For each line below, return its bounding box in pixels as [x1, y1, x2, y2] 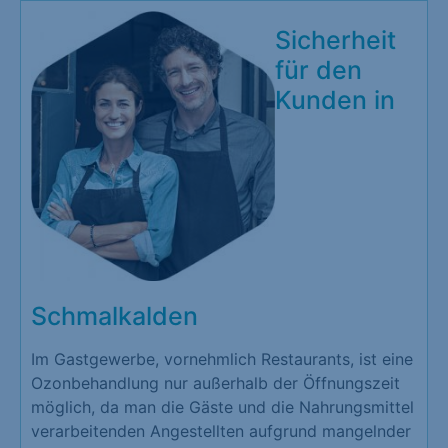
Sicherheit [275, 25, 396, 56]
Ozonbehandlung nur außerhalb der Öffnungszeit [31, 372, 400, 393]
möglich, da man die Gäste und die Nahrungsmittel [31, 396, 414, 417]
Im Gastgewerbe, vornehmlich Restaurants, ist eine [31, 348, 413, 369]
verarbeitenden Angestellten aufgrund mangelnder [31, 420, 411, 441]
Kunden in [275, 85, 395, 116]
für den [275, 55, 362, 86]
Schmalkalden [31, 300, 198, 331]
